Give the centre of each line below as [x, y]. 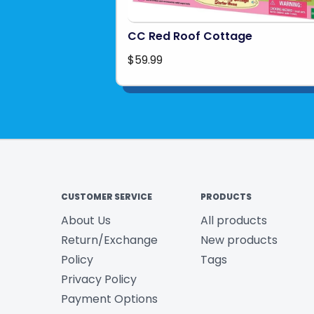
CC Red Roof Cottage [190, 36]
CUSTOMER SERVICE [107, 197]
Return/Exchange [109, 240]
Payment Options [109, 299]
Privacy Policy [99, 280]
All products [233, 221]
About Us [86, 221]
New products [239, 240]
